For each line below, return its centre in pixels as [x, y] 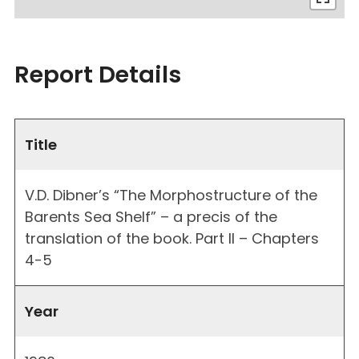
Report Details [98, 74]
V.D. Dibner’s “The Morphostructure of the [171, 195]
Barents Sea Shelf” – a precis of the [151, 216]
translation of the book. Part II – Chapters [172, 238]
